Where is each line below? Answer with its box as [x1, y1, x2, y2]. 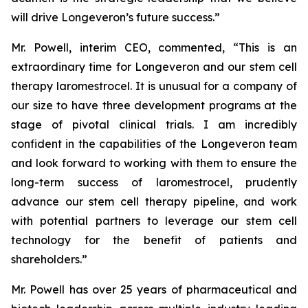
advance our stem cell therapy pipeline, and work [11, 195, 297, 208]
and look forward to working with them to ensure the [11, 156, 297, 170]
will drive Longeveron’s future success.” [11, 10, 220, 24]
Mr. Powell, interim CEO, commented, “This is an [11, 41, 297, 54]
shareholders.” [11, 252, 87, 266]
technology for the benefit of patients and [11, 233, 297, 247]
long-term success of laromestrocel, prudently [11, 175, 297, 189]
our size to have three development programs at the [11, 98, 297, 112]
